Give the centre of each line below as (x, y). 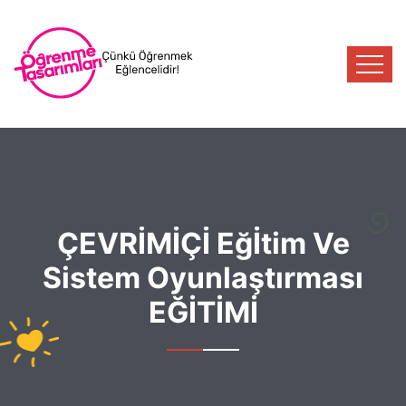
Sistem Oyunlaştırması (203, 278)
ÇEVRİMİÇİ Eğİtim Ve (203, 243)
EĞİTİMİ (203, 312)
